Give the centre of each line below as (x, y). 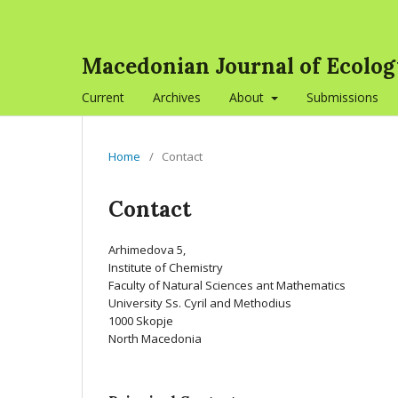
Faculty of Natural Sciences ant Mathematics (227, 285)
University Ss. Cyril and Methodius (200, 303)
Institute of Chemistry (166, 267)
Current (103, 97)
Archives (177, 97)
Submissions (342, 97)
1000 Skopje (141, 321)
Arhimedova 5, (147, 250)
